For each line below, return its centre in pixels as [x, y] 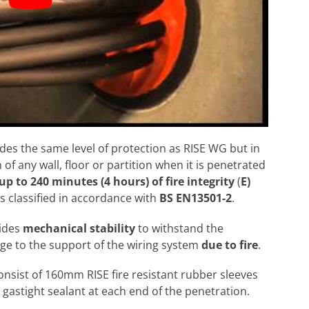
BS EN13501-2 [196, 198]
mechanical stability [80, 228]
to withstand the [181, 228]
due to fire [230, 245]
